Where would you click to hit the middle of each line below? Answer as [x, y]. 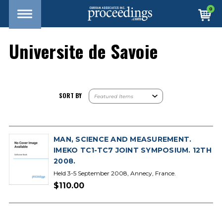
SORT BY [70, 95]
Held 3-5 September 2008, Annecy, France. [115, 173]
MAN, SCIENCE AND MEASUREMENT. [123, 139]
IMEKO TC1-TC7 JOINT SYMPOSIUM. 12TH [133, 150]
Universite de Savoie [83, 51]
